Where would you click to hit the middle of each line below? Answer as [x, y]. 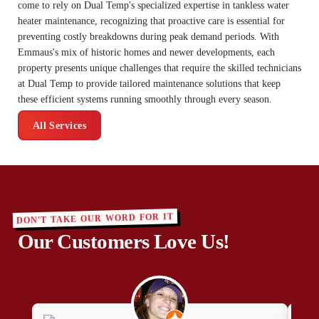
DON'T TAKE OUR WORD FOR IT [95, 218]
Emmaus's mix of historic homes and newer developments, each [146, 52]
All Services [59, 126]
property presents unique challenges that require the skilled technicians [159, 68]
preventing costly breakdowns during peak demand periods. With [148, 36]
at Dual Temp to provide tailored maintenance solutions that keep [149, 83]
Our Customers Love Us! [124, 242]
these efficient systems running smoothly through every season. [145, 99]
